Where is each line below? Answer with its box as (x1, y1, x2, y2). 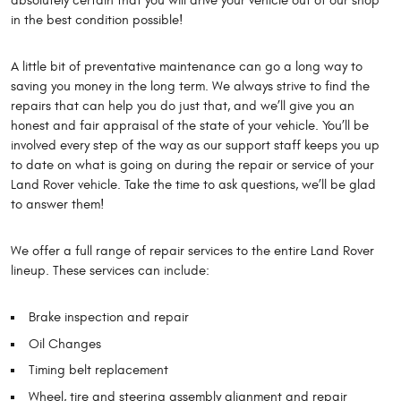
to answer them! (11, 197, 105, 213)
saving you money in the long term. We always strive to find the (11, 79, 370, 95)
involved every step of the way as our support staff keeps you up (11, 138, 380, 154)
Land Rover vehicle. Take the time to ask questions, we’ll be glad (11, 177, 376, 193)
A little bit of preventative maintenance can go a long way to (11, 59, 363, 75)
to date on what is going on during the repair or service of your (11, 158, 374, 174)
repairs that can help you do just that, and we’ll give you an (11, 98, 354, 115)
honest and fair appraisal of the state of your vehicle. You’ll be (11, 118, 369, 134)
